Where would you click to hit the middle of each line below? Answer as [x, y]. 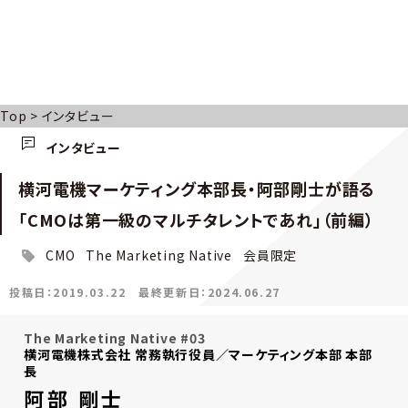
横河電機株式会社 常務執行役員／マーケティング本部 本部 [198, 354]
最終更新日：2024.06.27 [209, 291]
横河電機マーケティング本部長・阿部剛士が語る [197, 188]
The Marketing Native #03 [115, 337]
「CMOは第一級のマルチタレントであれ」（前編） [196, 219]
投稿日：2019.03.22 [68, 291]
